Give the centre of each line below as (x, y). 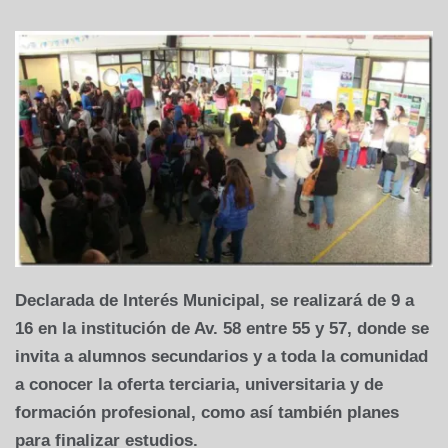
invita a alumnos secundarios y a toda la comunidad (221, 356)
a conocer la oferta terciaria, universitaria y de (199, 384)
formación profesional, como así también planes (207, 412)
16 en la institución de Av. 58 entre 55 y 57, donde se (222, 328)
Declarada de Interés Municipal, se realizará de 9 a (214, 300)
